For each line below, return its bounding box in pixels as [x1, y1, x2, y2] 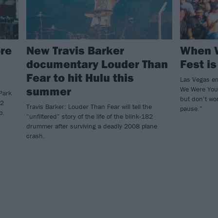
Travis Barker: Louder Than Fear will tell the [26, 102, 152, 111]
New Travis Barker [26, 43, 124, 58]
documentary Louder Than [26, 56, 168, 72]
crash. [26, 131, 45, 141]
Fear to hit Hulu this [26, 70, 134, 85]
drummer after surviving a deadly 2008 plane [26, 122, 157, 131]
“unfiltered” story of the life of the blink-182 [26, 112, 153, 121]
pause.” [180, 104, 202, 113]
